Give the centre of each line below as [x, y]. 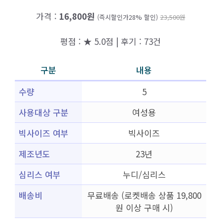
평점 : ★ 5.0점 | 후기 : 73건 [110, 41]
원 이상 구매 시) [144, 207]
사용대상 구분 [44, 112]
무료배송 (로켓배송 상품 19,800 [144, 195]
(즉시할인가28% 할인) [127, 17]
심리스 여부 [40, 174]
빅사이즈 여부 [44, 133]
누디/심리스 [144, 174]
